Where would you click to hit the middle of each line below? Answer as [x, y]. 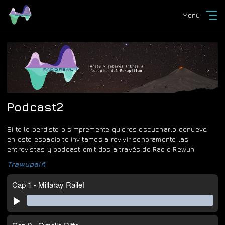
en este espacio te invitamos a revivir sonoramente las [98, 139]
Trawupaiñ [26, 164]
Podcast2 [35, 107]
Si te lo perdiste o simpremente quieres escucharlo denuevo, [108, 129]
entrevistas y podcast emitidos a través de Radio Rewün [101, 149]
